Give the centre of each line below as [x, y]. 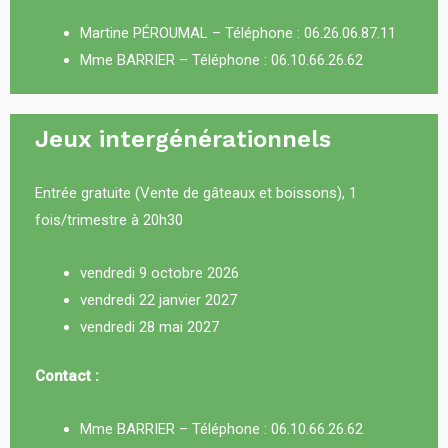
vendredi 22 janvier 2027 [158, 299]
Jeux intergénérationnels [183, 138]
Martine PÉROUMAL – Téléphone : [192, 32]
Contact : [67, 376]
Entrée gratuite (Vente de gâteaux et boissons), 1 [196, 192]
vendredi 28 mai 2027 [149, 326]
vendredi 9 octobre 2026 [159, 272]
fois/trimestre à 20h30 [109, 219]
